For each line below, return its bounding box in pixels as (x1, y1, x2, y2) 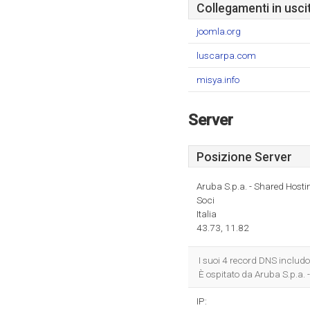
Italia (197, 208, 217, 219)
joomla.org (197, 26, 241, 37)
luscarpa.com (197, 50, 256, 61)
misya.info (197, 74, 239, 85)
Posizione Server (197, 150, 292, 164)
